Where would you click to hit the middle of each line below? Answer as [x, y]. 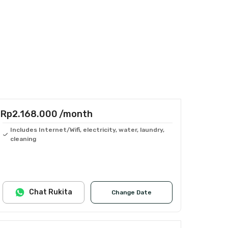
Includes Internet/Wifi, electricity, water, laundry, [87, 130]
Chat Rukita [51, 192]
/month [76, 114]
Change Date [132, 192]
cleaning [23, 139]
